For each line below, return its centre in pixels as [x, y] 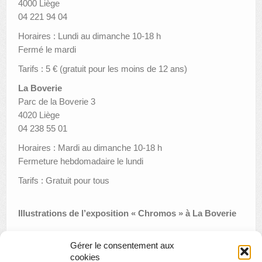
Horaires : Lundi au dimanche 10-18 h [89, 36]
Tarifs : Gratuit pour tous [64, 180]
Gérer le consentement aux [122, 245]
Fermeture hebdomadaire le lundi [81, 161]
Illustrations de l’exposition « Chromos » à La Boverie [127, 213]
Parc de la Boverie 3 [57, 101]
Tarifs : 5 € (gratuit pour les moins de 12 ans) [103, 68]
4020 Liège [39, 115]
